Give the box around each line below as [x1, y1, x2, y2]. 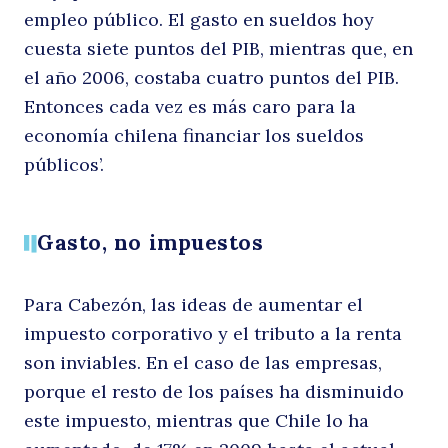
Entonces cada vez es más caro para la [24, 94, 356, 118]
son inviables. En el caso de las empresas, [24, 351, 382, 375]
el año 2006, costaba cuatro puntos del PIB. [24, 65, 399, 89]
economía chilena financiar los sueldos [24, 123, 364, 147]
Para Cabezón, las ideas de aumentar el [24, 293, 363, 317]
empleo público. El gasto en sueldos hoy [24, 7, 374, 31]
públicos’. [24, 152, 104, 176]
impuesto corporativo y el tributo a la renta [24, 322, 402, 346]
